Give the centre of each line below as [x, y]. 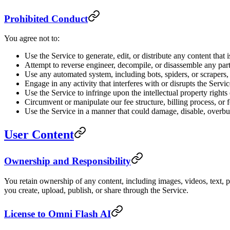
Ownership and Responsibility [68, 161]
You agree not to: [32, 39]
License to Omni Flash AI [57, 214]
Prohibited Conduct [46, 18]
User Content [39, 135]
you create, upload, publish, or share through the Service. [96, 190]
